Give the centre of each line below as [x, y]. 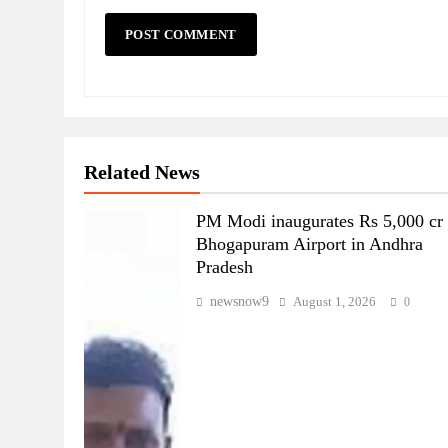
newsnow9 [240, 302]
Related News [142, 172]
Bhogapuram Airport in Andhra [310, 244]
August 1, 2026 [335, 302]
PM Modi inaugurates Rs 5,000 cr [320, 221]
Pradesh [225, 267]
